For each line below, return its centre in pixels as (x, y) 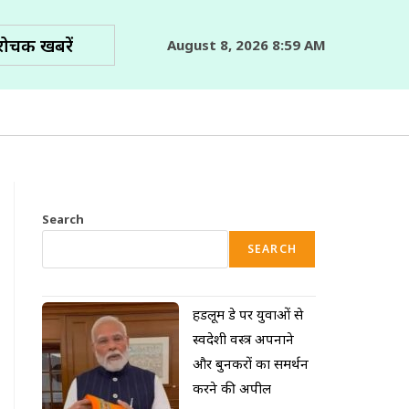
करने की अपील (232, 388)
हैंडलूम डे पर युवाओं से (248, 314)
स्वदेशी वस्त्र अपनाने (243, 339)
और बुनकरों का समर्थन (251, 363)
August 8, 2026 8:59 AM (247, 44)
